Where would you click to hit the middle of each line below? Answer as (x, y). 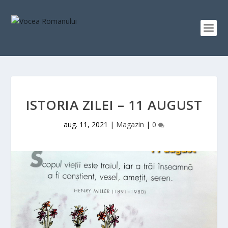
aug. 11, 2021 (86, 124)
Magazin (130, 124)
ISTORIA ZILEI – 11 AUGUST (114, 105)
